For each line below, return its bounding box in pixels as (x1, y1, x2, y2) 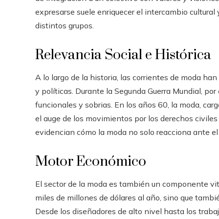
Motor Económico (35, 153, 146, 170)
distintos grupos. (35, 20, 94, 30)
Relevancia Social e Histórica (35, 46, 211, 64)
